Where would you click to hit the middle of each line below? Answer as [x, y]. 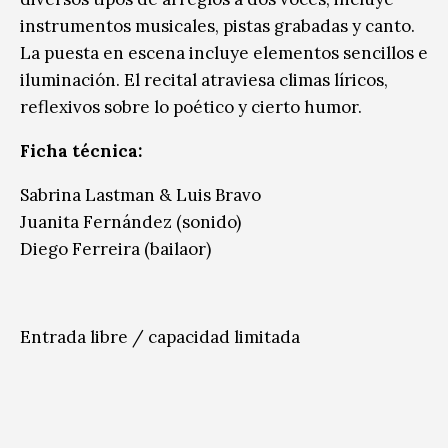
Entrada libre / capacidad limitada [160, 336]
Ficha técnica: [81, 150]
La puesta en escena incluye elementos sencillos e [224, 52]
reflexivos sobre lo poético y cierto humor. [191, 106]
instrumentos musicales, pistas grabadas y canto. [217, 25]
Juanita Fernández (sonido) [130, 221]
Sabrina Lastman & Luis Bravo [140, 194]
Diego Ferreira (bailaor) [115, 248]
